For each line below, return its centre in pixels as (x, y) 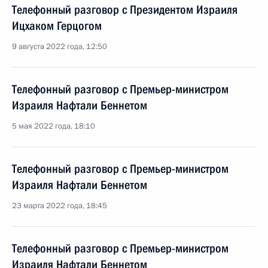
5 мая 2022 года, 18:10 (54, 126)
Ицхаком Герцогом (57, 26)
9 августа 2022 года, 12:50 (60, 47)
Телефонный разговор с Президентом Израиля (125, 10)
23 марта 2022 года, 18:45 (60, 206)
